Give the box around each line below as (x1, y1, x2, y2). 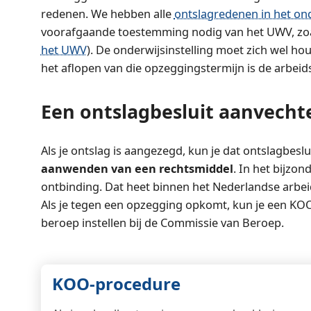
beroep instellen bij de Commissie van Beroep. (40, 214, 284, 230)
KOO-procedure (51, 272, 180, 296)
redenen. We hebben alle (40, 5, 174, 22)
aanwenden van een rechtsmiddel (40, 160, 233, 176)
